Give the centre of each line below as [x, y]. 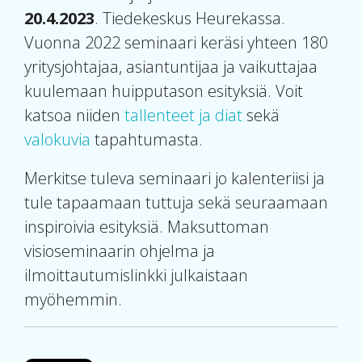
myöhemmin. [73, 300]
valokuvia [57, 140]
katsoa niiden [74, 116]
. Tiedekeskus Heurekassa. [190, 19]
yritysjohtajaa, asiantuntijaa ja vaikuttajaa [171, 67]
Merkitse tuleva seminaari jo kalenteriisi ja [175, 179]
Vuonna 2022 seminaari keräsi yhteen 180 [176, 43]
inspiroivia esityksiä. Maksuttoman [147, 227]
